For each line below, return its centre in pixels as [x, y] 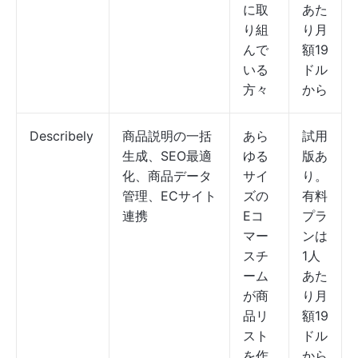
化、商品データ [167, 176]
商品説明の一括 [167, 136]
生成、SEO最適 [167, 156]
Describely [62, 136]
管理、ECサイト [169, 196]
